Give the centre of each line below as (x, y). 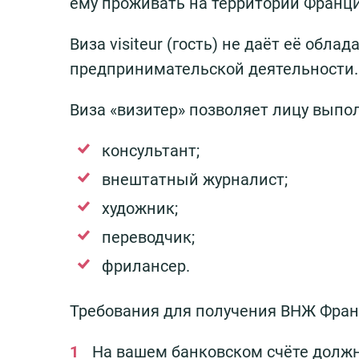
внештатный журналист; (195, 179)
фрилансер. (146, 266)
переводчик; (148, 237)
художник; (140, 208)
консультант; (151, 150)
